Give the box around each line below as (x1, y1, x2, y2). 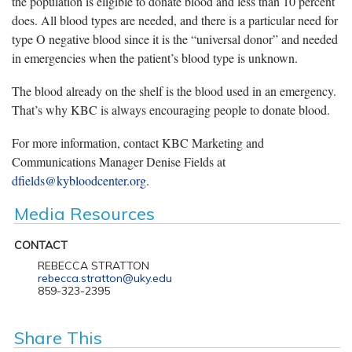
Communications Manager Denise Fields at (12, 152, 225, 170)
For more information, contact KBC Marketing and (12, 134, 264, 151)
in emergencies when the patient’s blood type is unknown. (12, 49, 298, 66)
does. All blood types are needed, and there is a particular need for (12, 11, 338, 28)
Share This (13, 326, 102, 349)
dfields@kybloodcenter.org (12, 171, 146, 189)
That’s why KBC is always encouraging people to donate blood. (12, 101, 330, 118)
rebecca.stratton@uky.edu (37, 270, 172, 285)
